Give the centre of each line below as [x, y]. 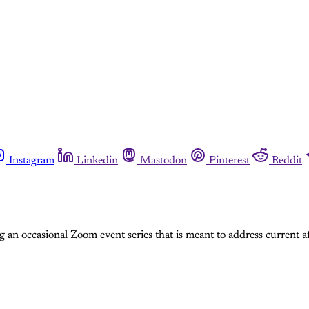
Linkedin [97, 161]
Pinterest [229, 161]
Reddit [287, 161]
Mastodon [163, 161]
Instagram [32, 161]
